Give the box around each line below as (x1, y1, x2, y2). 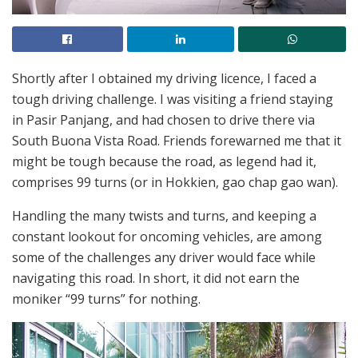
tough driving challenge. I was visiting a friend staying (12, 89, 333, 108)
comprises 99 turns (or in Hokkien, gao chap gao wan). (12, 173, 338, 191)
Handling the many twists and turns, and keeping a (12, 206, 316, 225)
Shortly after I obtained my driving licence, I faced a (12, 69, 316, 87)
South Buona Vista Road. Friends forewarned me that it (12, 131, 341, 149)
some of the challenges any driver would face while (12, 248, 316, 266)
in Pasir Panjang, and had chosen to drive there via (12, 110, 315, 129)
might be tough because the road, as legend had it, (12, 152, 316, 170)
